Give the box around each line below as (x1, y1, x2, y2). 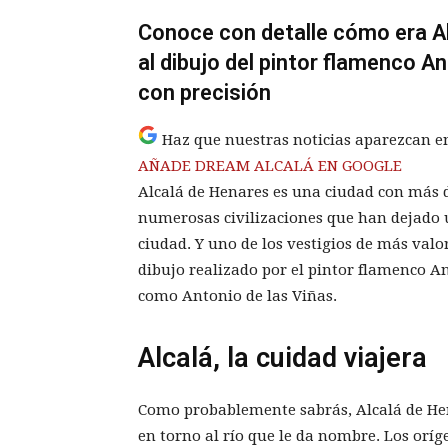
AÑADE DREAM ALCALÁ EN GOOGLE (138, 157, 402, 176)
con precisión (138, 80, 271, 106)
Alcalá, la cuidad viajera (138, 342, 427, 375)
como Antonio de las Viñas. (138, 287, 337, 306)
